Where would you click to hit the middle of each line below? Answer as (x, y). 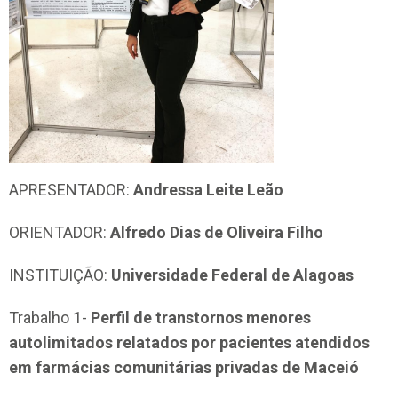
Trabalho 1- (50, 318)
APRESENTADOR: (71, 190)
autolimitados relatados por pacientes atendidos (189, 343)
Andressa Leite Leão (208, 190)
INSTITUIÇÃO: (58, 275)
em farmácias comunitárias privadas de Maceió (184, 368)
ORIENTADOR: (58, 233)
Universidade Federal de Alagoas (231, 275)
